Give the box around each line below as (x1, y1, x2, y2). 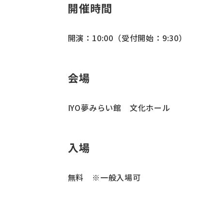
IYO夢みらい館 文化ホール (67, 102, 170, 113)
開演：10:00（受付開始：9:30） (67, 32, 187, 44)
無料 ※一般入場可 (67, 171, 141, 183)
